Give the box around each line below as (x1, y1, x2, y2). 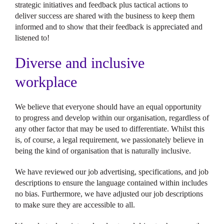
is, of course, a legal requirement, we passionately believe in (15, 135, 203, 144)
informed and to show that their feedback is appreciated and (15, 22, 202, 31)
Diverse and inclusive (15, 54, 144, 71)
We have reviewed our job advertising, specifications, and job (15, 167, 208, 176)
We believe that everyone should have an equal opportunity (15, 102, 201, 111)
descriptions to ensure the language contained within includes (15, 178, 207, 187)
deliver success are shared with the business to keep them (15, 11, 194, 20)
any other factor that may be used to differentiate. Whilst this (15, 124, 204, 133)
